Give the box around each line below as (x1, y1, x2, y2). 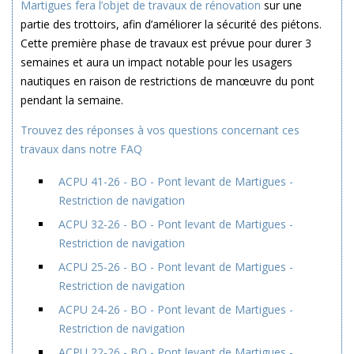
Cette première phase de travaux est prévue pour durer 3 (21, 36, 311, 51)
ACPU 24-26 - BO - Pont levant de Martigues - (58, 302, 293, 317)
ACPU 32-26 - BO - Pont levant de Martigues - (58, 217, 293, 232)
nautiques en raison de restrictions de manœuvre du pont (21, 73, 314, 88)
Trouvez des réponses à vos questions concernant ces (21, 122, 299, 137)
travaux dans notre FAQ (21, 141, 142, 156)
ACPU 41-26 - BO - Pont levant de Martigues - (58, 174, 293, 189)
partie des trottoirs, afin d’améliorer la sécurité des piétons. (21, 17, 322, 32)
